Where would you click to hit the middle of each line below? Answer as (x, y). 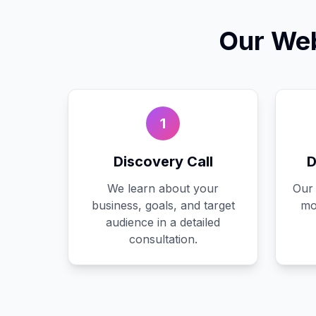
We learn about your (163, 188)
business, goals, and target (163, 205)
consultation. (163, 239)
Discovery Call (163, 162)
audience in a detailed (163, 222)
